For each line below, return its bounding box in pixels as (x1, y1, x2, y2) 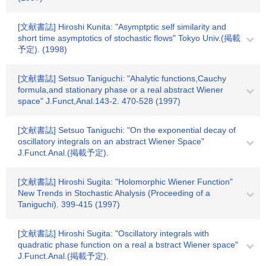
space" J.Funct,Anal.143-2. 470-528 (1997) (18, 96, 180, 106)
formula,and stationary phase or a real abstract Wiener (18, 85, 223, 94)
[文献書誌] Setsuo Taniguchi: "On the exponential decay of (18, 125, 236, 135)
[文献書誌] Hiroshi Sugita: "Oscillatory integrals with (18, 229, 209, 238)
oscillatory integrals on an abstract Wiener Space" (18, 137, 204, 146)
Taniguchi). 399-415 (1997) (18, 199, 120, 209)
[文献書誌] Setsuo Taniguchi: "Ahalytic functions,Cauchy (18, 74, 226, 83)
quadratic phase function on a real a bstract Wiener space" (18, 240, 238, 249)
